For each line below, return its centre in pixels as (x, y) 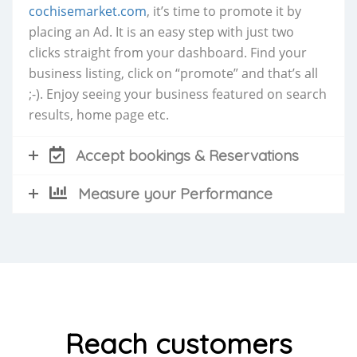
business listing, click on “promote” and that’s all (173, 73)
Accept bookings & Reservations (187, 155)
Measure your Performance (175, 193)
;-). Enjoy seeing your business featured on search (178, 94)
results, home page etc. (99, 114)
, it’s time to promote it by (224, 11)
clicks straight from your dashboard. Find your (168, 52)
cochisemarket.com (88, 11)
